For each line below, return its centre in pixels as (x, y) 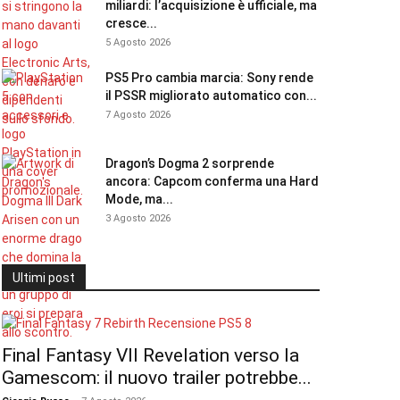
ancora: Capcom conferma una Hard (212, 181)
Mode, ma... (139, 199)
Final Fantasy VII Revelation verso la (150, 355)
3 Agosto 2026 (138, 218)
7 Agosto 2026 (138, 115)
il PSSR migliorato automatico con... (211, 96)
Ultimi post (44, 278)
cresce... (131, 23)
